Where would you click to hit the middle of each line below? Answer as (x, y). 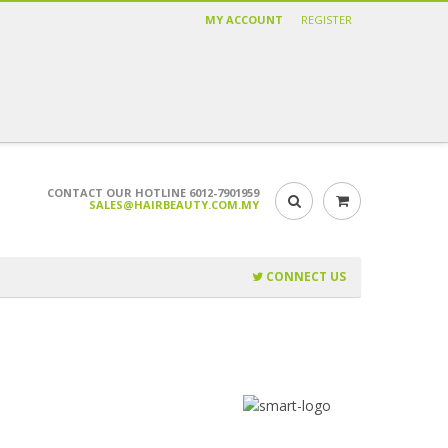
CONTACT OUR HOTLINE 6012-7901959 (153, 192)
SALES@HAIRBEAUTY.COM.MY (174, 204)
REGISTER (326, 19)
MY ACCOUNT (244, 19)
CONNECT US (304, 276)
